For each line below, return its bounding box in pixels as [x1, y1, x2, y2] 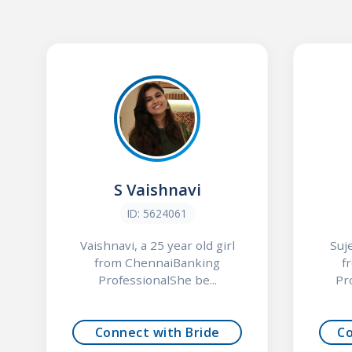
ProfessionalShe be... [97, 271, 217, 288]
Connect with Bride [94, 324, 220, 342]
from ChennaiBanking [94, 254, 221, 270]
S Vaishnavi [113, 178, 201, 200]
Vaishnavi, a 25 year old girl [79, 236, 235, 253]
